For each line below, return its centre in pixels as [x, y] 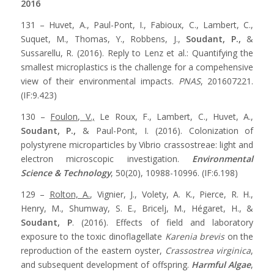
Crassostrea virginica [208, 250]
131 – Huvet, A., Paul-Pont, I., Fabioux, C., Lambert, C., [137, 24]
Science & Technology [65, 172]
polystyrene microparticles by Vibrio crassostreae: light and [137, 144]
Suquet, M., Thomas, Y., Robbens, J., [103, 39]
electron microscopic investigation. [106, 158]
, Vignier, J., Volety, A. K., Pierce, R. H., [172, 194]
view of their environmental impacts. [99, 81]
